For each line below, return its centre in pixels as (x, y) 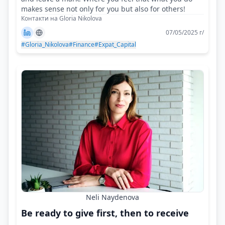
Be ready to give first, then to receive (105, 213)
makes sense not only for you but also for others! (103, 9)
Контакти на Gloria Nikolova (62, 19)
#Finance (82, 45)
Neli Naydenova (113, 197)
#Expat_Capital (115, 45)
